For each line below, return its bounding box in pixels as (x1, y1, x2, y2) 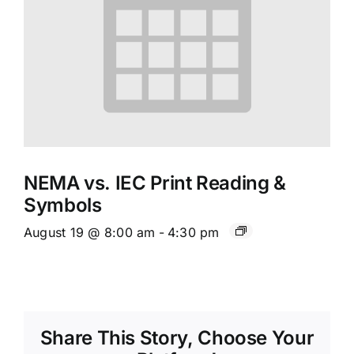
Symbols (24, 194, 102, 217)
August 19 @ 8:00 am (24, 224, 156, 241)
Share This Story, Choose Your (40, 326, 314, 350)
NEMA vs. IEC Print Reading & (24, 171, 286, 195)
